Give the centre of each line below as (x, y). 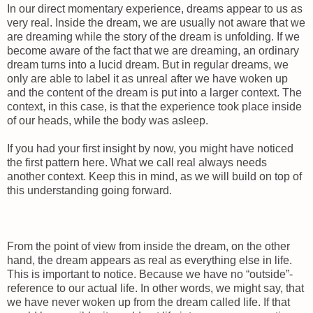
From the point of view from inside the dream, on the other (148, 246)
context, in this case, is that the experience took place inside (154, 106)
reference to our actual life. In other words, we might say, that (155, 288)
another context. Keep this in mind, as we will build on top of (154, 176)
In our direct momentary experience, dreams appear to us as (155, 8)
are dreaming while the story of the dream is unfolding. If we (153, 36)
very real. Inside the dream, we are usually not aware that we (156, 22)
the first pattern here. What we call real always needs (137, 162)
